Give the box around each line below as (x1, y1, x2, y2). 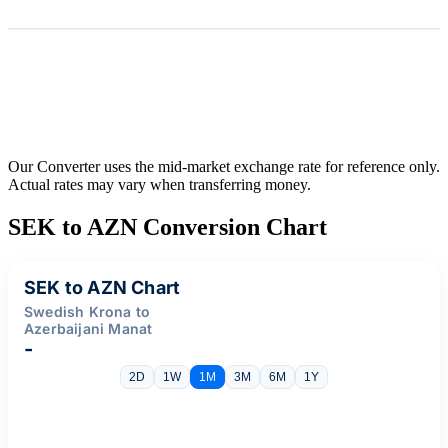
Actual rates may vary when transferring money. (8, 175, 311, 193)
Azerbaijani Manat (24, 319, 153, 337)
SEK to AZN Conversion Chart (8, 213, 327, 240)
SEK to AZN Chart (24, 276, 181, 298)
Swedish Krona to (24, 302, 151, 320)
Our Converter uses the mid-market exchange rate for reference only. (8, 157, 440, 175)
